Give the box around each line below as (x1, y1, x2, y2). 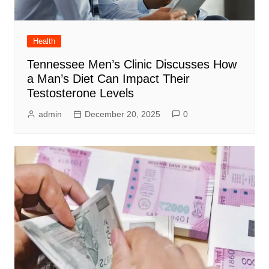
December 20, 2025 (84, 109, 160, 119)
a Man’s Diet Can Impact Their (26, 71, 190, 85)
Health (32, 36, 55, 46)
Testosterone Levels (26, 86, 134, 100)
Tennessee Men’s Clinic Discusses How (26, 57, 237, 71)
